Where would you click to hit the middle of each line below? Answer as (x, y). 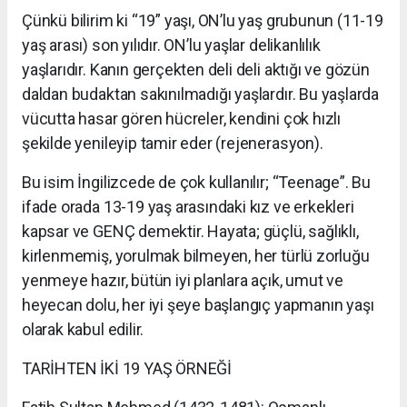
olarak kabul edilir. (86, 329)
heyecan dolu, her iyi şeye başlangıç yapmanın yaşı (198, 304)
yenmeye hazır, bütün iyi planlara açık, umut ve (183, 280)
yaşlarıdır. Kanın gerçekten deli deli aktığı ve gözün (196, 69)
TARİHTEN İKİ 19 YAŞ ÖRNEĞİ (127, 368)
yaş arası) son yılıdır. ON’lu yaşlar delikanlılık (171, 45)
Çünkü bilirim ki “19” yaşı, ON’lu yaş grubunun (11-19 (203, 20)
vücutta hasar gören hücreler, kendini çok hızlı (181, 118)
